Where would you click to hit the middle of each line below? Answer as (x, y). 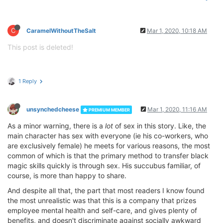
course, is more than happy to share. (67, 176)
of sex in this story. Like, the (160, 126)
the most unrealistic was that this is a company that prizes (102, 201)
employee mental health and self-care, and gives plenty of (102, 211)
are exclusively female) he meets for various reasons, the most (109, 146)
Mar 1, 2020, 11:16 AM (177, 110)
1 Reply (28, 81)
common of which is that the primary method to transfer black (108, 156)
